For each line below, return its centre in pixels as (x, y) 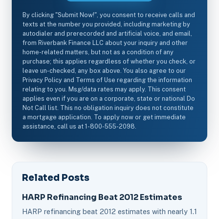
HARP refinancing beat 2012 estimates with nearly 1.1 (109, 211)
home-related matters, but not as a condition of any (98, 52)
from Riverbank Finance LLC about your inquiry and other (105, 43)
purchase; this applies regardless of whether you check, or (109, 61)
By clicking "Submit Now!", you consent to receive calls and (109, 15)
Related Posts (56, 177)
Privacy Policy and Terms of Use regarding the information (107, 80)
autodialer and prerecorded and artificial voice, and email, (107, 33)
